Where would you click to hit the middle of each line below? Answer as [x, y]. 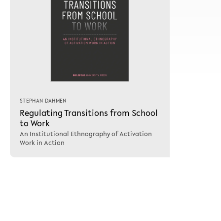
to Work [35, 123]
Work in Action [42, 143]
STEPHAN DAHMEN [43, 101]
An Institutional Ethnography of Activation [86, 134]
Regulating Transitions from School [89, 112]
